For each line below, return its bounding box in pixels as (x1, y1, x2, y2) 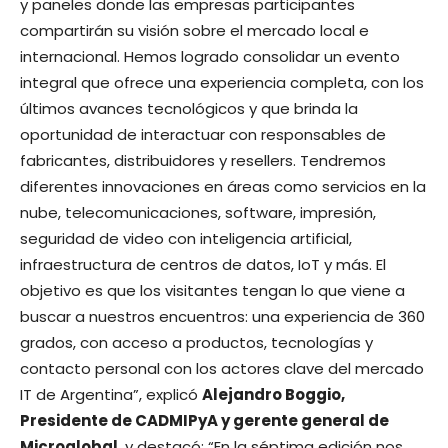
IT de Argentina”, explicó (20, 384, 202, 406)
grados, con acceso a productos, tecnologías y (20, 332, 373, 354)
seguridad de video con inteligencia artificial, (20, 228, 352, 250)
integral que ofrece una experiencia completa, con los (20, 72, 424, 94)
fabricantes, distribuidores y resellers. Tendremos (20, 150, 386, 172)
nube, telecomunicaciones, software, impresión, (20, 202, 376, 224)
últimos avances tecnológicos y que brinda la (20, 98, 358, 120)
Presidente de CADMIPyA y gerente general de (20, 410, 389, 432)
